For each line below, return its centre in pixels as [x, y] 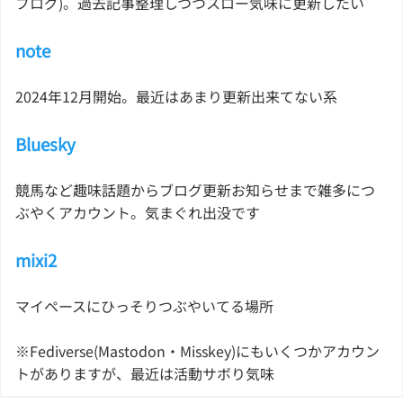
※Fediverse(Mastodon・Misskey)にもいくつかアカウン [197, 351]
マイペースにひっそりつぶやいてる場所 [144, 306]
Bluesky [45, 143]
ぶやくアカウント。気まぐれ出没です [138, 212]
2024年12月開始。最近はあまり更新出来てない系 [176, 96]
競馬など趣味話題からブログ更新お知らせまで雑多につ [195, 190]
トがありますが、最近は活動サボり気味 [145, 373]
